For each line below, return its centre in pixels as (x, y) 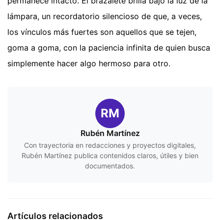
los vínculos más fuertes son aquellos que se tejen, (102, 32)
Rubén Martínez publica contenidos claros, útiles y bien (110, 155)
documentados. (110, 165)
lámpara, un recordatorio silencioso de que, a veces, (105, 16)
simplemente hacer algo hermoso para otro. (89, 63)
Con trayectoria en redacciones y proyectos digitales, (110, 145)
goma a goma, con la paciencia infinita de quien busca (109, 47)
